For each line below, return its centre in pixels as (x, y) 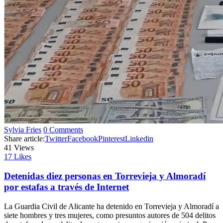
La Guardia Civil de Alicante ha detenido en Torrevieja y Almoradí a (111, 206)
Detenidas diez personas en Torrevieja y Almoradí (105, 176)
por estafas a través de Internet (66, 187)
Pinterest (111, 139)
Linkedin (139, 139)
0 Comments (63, 130)
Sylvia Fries (23, 130)
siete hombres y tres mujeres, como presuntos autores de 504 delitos (110, 215)
